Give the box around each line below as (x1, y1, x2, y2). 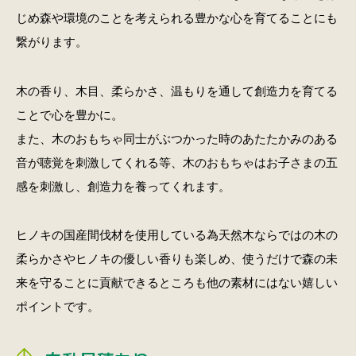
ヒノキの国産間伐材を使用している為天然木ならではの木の (15, 227, 338, 242)
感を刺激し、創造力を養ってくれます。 (15, 179, 230, 193)
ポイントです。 (15, 299, 99, 313)
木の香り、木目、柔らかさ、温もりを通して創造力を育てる (15, 83, 338, 98)
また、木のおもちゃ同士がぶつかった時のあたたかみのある (15, 131, 338, 145)
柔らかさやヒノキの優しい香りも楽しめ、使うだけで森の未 (15, 251, 338, 265)
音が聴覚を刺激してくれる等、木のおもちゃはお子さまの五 (15, 155, 338, 169)
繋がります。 (15, 35, 87, 49)
